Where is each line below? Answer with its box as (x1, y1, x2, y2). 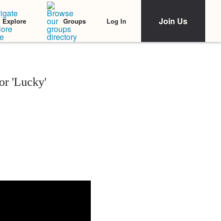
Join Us (159, 15, 187, 27)
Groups (63, 16, 86, 26)
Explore (2, 16, 26, 26)
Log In (107, 16, 126, 26)
